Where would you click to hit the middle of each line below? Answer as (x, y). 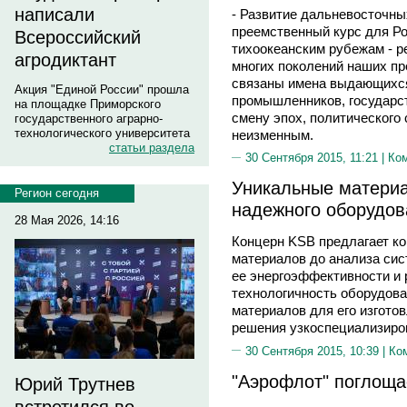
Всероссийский (78, 37)
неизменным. (273, 134)
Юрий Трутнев (75, 384)
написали (55, 15)
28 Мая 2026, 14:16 (67, 220)
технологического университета (102, 133)
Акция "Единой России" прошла (102, 89)
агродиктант (65, 60)
